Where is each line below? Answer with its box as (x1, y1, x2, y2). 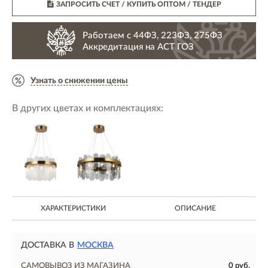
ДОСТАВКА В (21, 241, 74, 249)
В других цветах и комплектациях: (12, 103, 163, 113)
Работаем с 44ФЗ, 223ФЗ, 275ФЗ (83, 31, 223, 40)
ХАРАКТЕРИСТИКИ (40, 205, 106, 212)
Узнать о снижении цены (31, 76, 128, 85)
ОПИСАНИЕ (174, 205, 216, 212)
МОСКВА (77, 241, 114, 249)
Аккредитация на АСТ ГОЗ (83, 42, 194, 51)
